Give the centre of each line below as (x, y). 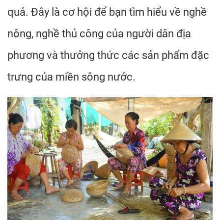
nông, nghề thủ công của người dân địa (99, 34)
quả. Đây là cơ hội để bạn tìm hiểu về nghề (107, 12)
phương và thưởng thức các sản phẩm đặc (108, 55)
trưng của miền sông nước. (71, 77)
